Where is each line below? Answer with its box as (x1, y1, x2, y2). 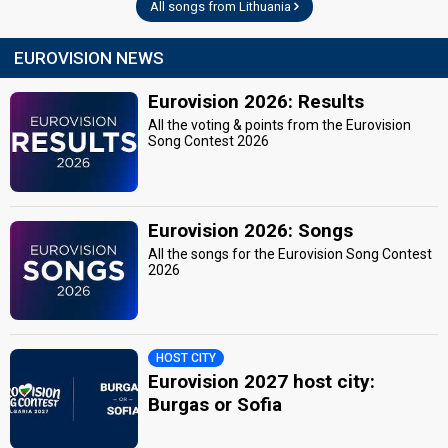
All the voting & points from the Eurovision (148, 117, 412, 134)
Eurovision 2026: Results (148, 90, 365, 114)
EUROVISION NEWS (14, 48, 164, 69)
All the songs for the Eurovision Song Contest (148, 245, 433, 262)
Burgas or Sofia (148, 393, 283, 417)
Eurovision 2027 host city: (148, 370, 376, 394)
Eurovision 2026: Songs (148, 218, 354, 242)
